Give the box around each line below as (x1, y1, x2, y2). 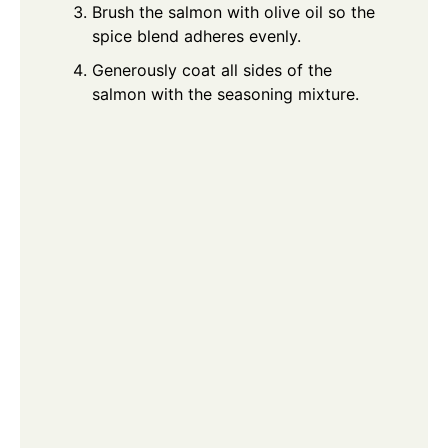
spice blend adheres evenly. (92, 25, 301, 46)
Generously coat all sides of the (92, 59, 332, 80)
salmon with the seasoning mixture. (92, 83, 359, 104)
